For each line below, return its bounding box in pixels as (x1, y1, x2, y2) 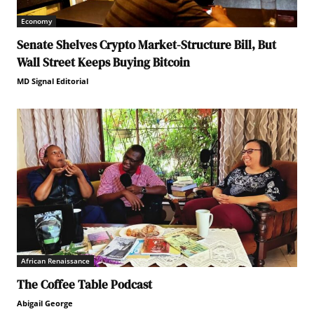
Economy (21, 15, 52, 26)
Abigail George (17, 297, 73, 308)
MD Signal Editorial (17, 75, 88, 86)
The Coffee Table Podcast (17, 275, 152, 293)
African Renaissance (21, 255, 90, 266)
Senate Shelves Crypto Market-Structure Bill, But (17, 36, 276, 53)
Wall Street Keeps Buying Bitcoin (17, 53, 190, 71)
